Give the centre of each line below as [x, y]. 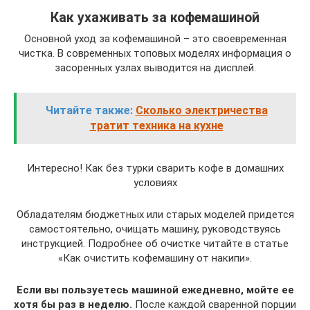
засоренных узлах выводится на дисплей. [155, 67]
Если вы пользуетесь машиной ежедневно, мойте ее [155, 290]
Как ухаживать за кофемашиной [155, 17]
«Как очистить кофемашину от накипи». [155, 258]
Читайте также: [89, 110]
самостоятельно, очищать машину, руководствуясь [155, 229]
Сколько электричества [201, 110]
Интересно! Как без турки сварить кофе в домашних [155, 168]
